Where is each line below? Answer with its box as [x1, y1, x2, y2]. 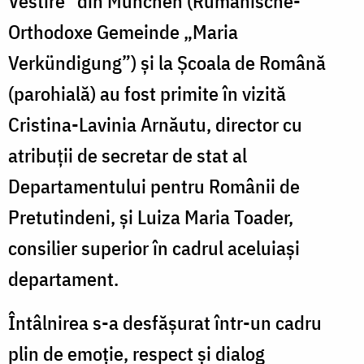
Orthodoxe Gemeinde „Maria [8, 18, 238, 45]
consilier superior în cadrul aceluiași [8, 234, 300, 261]
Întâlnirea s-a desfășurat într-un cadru [8, 309, 322, 336]
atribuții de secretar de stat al [8, 141, 247, 168]
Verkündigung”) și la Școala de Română [8, 49, 326, 76]
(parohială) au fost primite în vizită [8, 80, 286, 106]
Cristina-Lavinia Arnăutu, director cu [8, 110, 302, 137]
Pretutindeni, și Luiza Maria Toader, [8, 203, 293, 230]
